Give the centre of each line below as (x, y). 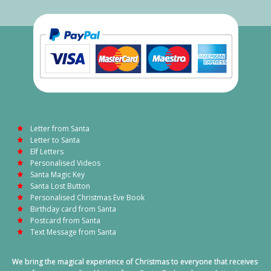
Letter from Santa (60, 129)
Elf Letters (47, 152)
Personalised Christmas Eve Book (87, 198)
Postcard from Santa (65, 221)
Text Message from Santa (73, 232)
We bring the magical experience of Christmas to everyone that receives (135, 262)
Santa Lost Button (60, 186)
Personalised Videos (65, 163)
